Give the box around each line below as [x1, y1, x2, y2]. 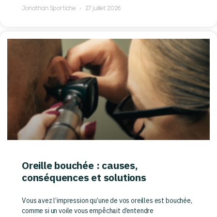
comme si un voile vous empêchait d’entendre [22, 206, 154, 216]
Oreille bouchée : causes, [22, 158, 138, 172]
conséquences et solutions [22, 170, 146, 185]
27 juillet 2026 [83, 5, 121, 12]
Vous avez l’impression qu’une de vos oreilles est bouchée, [22, 196, 192, 205]
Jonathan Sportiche [22, 5, 77, 12]
